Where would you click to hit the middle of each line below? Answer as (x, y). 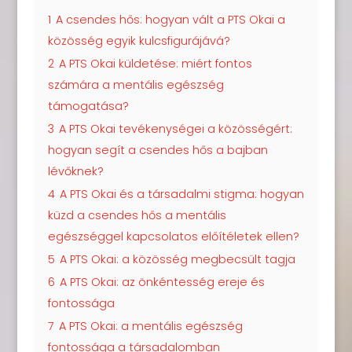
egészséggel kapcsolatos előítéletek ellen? (173, 236)
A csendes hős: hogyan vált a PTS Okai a (170, 19)
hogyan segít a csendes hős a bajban (158, 150)
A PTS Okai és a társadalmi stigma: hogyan (181, 194)
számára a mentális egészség (136, 84)
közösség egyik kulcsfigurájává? (139, 40)
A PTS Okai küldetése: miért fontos (155, 63)
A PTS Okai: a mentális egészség (150, 326)
